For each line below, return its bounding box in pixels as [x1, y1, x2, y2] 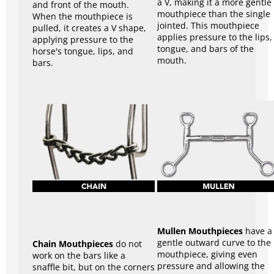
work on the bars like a [32, 250, 125, 262]
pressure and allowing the [157, 259, 265, 272]
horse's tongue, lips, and [32, 45, 133, 57]
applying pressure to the [32, 33, 133, 45]
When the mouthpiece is [32, 10, 133, 22]
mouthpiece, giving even [157, 248, 257, 260]
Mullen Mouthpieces [157, 224, 243, 237]
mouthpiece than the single [157, 8, 270, 20]
